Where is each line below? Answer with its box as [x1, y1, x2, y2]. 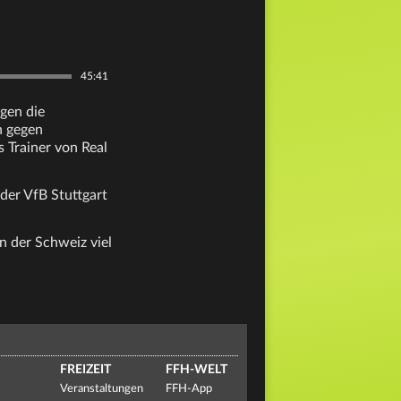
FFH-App [165, 383, 212, 395]
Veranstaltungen [60, 383, 144, 395]
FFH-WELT [165, 363, 227, 376]
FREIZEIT [60, 363, 112, 376]
